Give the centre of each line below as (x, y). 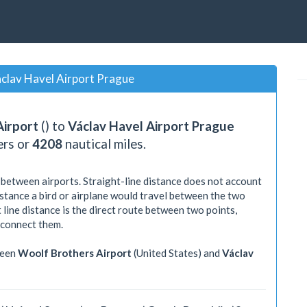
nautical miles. (104, 143)
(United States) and (177, 253)
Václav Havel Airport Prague (151, 125)
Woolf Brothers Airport (75, 253)
